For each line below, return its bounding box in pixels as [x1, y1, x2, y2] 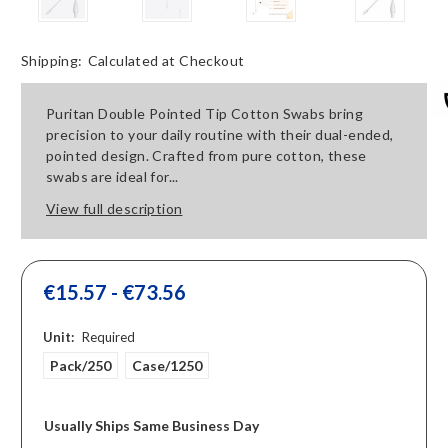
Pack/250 [49, 357, 111, 375]
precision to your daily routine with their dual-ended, [46, 126, 394, 144]
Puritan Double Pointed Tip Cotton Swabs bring [46, 105, 363, 123]
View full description [46, 200, 183, 218]
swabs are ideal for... [46, 168, 179, 186]
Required [81, 329, 135, 346]
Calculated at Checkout [87, 52, 245, 70]
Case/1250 [131, 357, 202, 375]
